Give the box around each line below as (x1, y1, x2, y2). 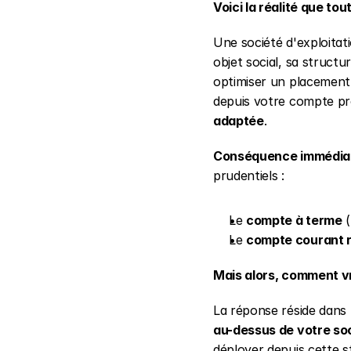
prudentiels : (213, 168, 284, 183)
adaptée (213, 113, 264, 128)
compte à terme (246, 212, 342, 228)
